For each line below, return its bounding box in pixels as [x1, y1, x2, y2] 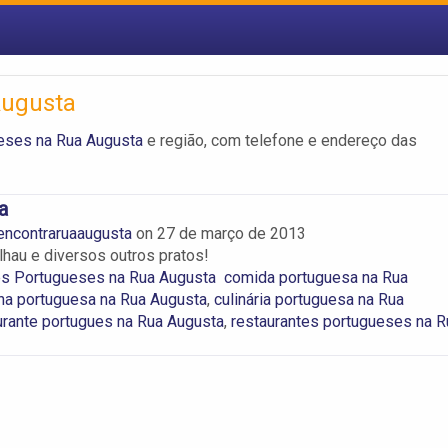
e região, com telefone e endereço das [143, 130, 417, 150]
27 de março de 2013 [156, 223, 306, 243]
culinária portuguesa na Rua [213, 289, 404, 309]
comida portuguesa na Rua [223, 267, 408, 287]
